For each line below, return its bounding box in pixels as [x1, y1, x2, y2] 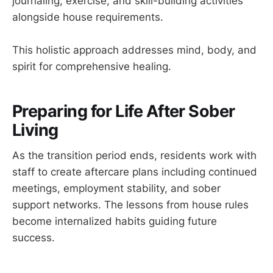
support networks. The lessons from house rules [12, 199, 249, 211]
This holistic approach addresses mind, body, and [12, 44, 257, 57]
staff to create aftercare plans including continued [12, 166, 257, 179]
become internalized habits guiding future [12, 215, 217, 228]
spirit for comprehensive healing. [12, 60, 171, 73]
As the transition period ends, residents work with [12, 149, 257, 162]
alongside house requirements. [12, 10, 163, 23]
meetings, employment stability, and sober [12, 182, 221, 195]
